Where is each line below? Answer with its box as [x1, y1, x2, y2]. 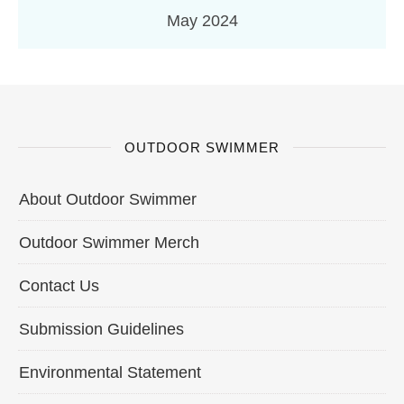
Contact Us [19, 276, 99, 295]
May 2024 [166, 11, 238, 30]
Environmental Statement [19, 363, 201, 381]
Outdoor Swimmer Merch [19, 233, 199, 252]
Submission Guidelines [19, 319, 184, 338]
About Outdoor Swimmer [19, 189, 197, 208]
